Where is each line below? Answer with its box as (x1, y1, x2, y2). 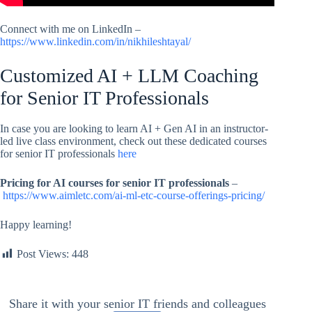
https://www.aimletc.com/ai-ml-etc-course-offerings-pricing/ (3, 189, 265, 201)
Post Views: (17, 247, 69, 260)
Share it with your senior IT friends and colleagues (8, 296, 266, 311)
